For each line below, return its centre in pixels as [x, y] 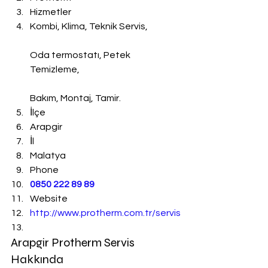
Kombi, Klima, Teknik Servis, [89, 26]
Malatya [48, 156]
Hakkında [37, 259]
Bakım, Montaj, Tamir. [75, 98]
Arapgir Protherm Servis [74, 243]
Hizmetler [51, 12]
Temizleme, [55, 69]
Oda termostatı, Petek [81, 55]
